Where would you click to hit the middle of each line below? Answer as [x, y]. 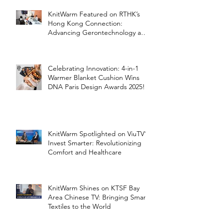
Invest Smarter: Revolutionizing [95, 143]
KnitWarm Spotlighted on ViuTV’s [98, 134]
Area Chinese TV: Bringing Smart [98, 197]
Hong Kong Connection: [85, 23]
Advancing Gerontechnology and [99, 33]
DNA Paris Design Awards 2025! [96, 87]
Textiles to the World [79, 207]
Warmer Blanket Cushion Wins [94, 78]
